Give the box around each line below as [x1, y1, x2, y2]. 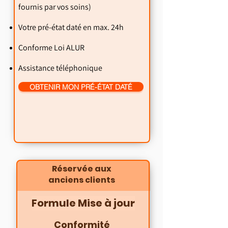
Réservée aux [52, 163, 111, 175]
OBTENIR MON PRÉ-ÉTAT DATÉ [30, 82, 132, 91]
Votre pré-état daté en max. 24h [18, 22, 124, 33]
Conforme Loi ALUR [18, 42, 84, 53]
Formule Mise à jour [32, 196, 135, 210]
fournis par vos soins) [18, 2, 91, 12]
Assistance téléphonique [18, 63, 102, 73]
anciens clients [48, 174, 115, 186]
